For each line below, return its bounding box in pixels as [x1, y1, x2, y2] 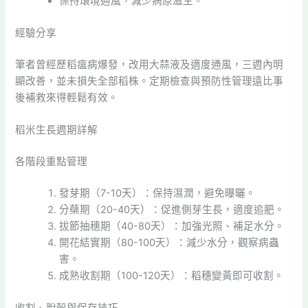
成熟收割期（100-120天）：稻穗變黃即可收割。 [59, 269, 285, 282]
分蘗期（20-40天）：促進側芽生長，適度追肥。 [59, 203, 285, 216]
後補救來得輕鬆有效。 [15, 91, 119, 104]
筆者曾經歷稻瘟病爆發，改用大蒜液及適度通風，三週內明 [15, 58, 284, 71]
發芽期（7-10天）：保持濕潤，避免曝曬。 [59, 186, 256, 199]
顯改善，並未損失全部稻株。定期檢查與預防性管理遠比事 [15, 74, 284, 87]
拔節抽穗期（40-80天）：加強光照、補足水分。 [59, 219, 285, 232]
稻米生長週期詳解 [15, 124, 98, 137]
